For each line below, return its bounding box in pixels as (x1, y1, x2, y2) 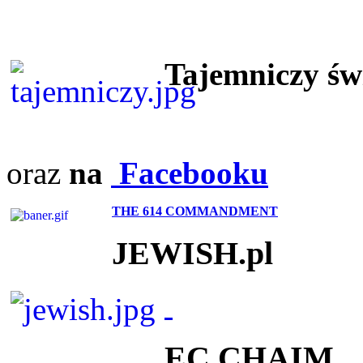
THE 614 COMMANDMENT (112, 203, 278, 218)
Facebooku (111, 155, 268, 190)
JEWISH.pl (112, 234, 273, 271)
